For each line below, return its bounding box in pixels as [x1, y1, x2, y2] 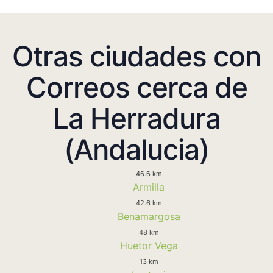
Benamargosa [117, 210, 180, 222]
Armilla [133, 180, 165, 193]
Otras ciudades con [12, 38, 261, 73]
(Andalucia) [64, 132, 209, 166]
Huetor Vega [119, 239, 178, 252]
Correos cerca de [26, 69, 247, 104]
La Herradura [52, 101, 221, 135]
